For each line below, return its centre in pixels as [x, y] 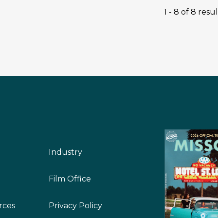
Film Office [70, 179]
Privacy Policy [76, 206]
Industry [66, 152]
